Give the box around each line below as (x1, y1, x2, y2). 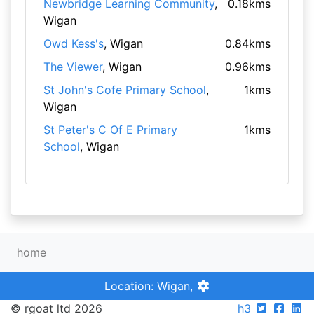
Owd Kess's (43, 36, 104, 50)
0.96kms (225, 60, 271, 74)
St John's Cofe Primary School (43, 83, 206, 97)
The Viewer (43, 60, 102, 74)
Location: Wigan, (104, 279, 196, 293)
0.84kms (225, 36, 271, 50)
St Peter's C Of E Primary (43, 123, 177, 137)
